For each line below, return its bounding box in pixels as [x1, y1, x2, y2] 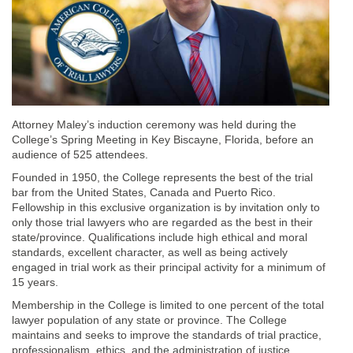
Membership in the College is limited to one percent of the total [12, 298, 324, 311]
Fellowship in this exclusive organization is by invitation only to [12, 200, 320, 214]
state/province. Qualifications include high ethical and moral [12, 230, 307, 243]
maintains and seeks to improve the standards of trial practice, [12, 328, 321, 341]
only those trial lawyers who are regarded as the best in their [12, 215, 313, 229]
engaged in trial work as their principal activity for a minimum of [12, 260, 325, 273]
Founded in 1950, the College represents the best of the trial [12, 170, 313, 184]
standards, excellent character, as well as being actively [12, 245, 288, 258]
